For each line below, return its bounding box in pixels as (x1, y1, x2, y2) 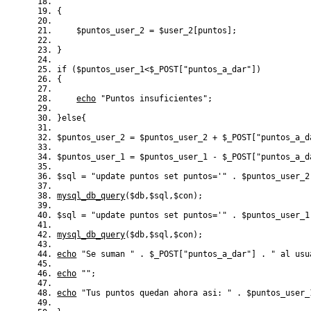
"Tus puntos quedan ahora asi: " (81, 287, 233, 298)
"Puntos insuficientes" (101, 93, 208, 103)
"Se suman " (81, 249, 135, 259)
